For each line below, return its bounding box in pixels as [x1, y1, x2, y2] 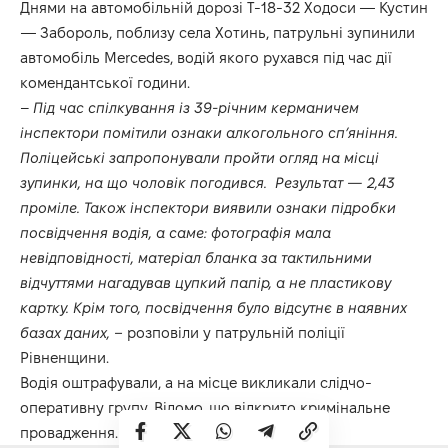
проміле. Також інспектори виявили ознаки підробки [20, 199, 396, 217]
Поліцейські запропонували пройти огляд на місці [20, 149, 379, 167]
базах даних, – [20, 324, 123, 342]
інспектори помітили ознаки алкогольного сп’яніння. [20, 124, 398, 142]
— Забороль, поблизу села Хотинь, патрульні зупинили [20, 24, 415, 42]
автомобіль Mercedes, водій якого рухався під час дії [20, 49, 392, 67]
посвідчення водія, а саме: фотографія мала [20, 224, 331, 242]
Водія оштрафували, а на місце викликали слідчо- [20, 374, 372, 392]
